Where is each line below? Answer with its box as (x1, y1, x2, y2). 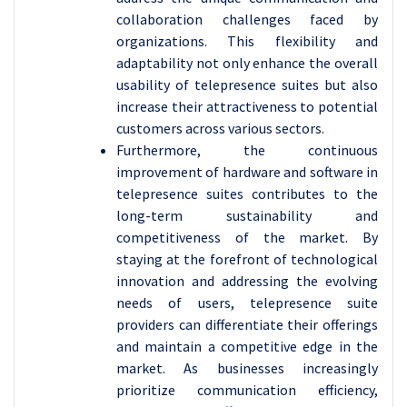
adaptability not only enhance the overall (116, 54, 378, 72)
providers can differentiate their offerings (116, 315, 378, 333)
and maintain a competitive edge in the (116, 337, 378, 355)
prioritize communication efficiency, (116, 381, 378, 399)
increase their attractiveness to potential (116, 97, 378, 115)
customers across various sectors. (116, 119, 324, 137)
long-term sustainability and (116, 206, 378, 224)
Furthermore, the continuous (116, 141, 378, 159)
